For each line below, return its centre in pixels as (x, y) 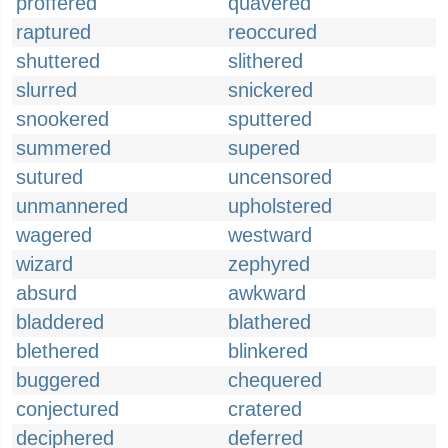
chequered (275, 380)
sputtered (270, 119)
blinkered (268, 351)
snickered (270, 90)
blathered (269, 322)
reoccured (272, 32)
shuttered (58, 61)
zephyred (269, 264)
